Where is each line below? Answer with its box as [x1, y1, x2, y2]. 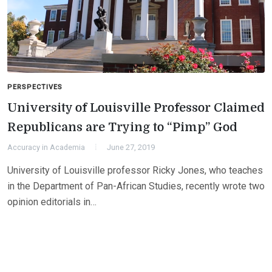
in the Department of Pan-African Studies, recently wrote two [7, 180, 265, 192]
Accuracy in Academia [7, 142, 85, 152]
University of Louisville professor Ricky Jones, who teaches [7, 164, 263, 176]
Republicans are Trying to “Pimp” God [7, 120, 237, 134]
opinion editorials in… [7, 195, 97, 208]
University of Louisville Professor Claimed [7, 100, 265, 115]
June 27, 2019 [107, 142, 155, 152]
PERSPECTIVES [7, 83, 63, 91]
